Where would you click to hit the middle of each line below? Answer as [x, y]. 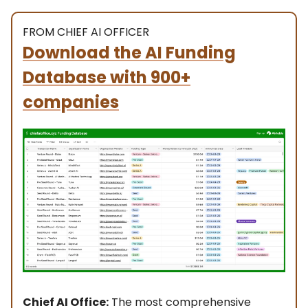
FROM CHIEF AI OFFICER [86, 32]
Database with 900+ [107, 78]
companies [71, 102]
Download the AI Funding [129, 53]
